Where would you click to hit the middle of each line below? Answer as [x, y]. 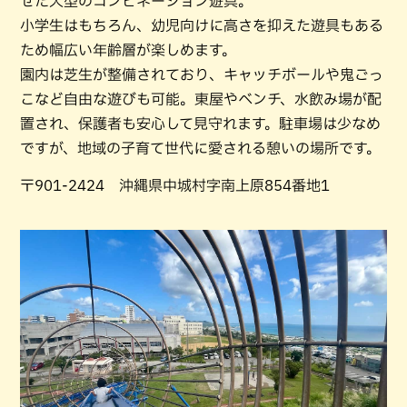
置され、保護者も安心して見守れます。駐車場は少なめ [200, 124]
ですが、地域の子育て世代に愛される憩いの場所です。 [200, 149]
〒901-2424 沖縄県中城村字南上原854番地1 [175, 186]
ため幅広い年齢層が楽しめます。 [128, 50]
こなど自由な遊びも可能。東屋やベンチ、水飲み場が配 [201, 99]
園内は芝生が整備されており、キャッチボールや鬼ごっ [202, 75]
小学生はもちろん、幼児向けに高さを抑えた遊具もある [202, 26]
